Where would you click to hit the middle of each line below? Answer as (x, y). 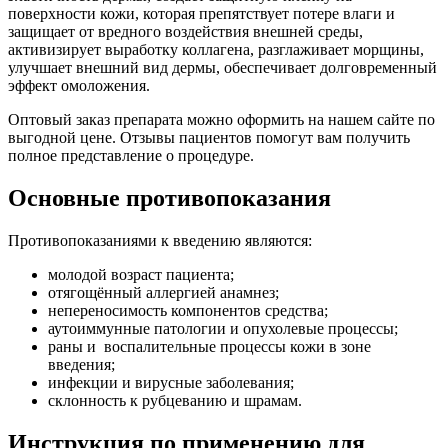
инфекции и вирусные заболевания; (171, 382)
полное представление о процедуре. (131, 156)
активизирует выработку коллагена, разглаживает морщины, (216, 50)
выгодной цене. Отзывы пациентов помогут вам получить (209, 138)
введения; (81, 364)
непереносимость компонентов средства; (188, 310)
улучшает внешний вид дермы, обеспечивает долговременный (222, 68)
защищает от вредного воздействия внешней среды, (185, 32)
